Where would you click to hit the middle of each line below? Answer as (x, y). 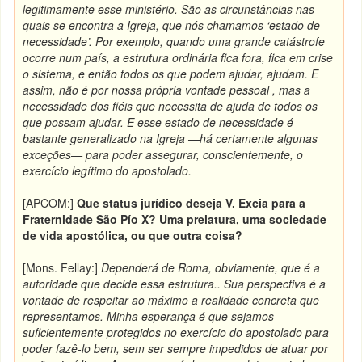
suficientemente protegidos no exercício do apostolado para (176, 332)
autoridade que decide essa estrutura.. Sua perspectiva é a (175, 284)
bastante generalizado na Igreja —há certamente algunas (170, 138)
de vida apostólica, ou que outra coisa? (133, 235)
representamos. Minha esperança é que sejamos (149, 316)
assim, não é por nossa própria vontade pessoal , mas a (167, 90)
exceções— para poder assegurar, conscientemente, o (163, 154)
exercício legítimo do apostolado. (107, 170)
